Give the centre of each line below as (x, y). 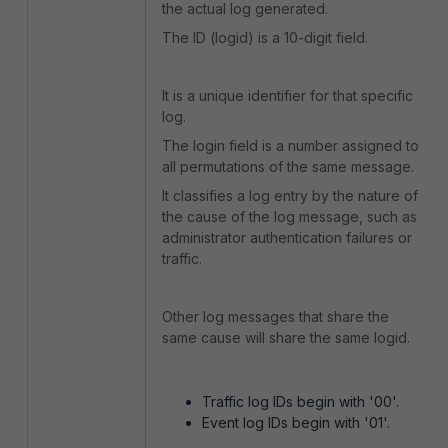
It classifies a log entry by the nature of (290, 195)
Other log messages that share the (275, 316)
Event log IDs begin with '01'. (296, 422)
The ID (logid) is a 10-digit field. (265, 37)
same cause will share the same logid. (286, 337)
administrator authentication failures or (287, 237)
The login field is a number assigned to (290, 145)
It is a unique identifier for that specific (287, 95)
